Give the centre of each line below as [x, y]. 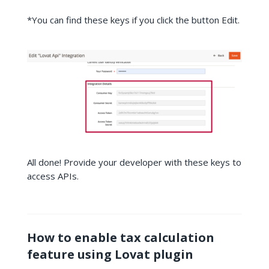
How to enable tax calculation [120, 237]
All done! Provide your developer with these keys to [134, 162]
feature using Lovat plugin [110, 254]
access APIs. [53, 176]
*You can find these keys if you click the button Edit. [133, 20]
